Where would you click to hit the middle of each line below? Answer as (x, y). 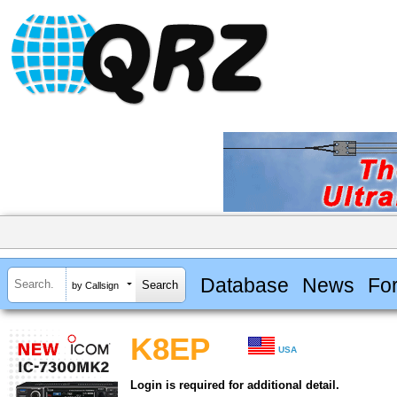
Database (244, 285)
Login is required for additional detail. (235, 385)
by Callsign (95, 285)
